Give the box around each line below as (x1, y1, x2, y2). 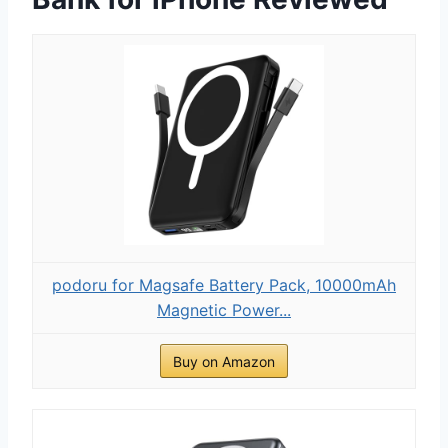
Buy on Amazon (173, 352, 275, 370)
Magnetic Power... (157, 299, 291, 320)
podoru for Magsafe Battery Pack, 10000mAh (52, 274, 396, 295)
